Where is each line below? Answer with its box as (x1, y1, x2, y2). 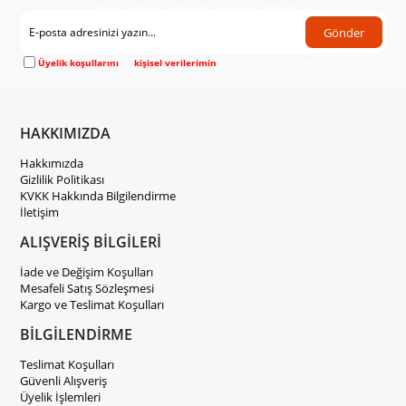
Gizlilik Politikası (20, 171, 105, 188)
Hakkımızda (20, 155, 84, 171)
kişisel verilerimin (134, 55, 217, 69)
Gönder (323, 24, 364, 41)
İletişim (20, 204, 60, 220)
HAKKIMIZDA (20, 123, 111, 143)
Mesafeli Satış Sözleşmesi (20, 280, 155, 296)
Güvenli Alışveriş (20, 372, 108, 389)
